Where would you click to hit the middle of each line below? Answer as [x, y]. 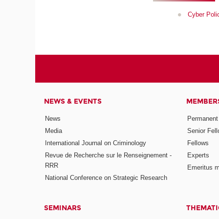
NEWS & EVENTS [73, 101]
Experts [198, 155]
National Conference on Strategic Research [106, 177]
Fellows [198, 143]
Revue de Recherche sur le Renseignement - [109, 155]
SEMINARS [63, 208]
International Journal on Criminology [96, 143]
